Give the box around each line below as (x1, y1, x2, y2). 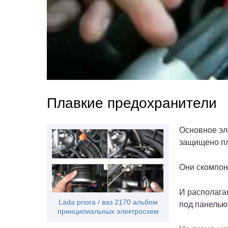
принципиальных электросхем (57, 207, 159, 215)
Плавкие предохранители (47, 95, 217, 111)
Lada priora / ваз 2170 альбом (58, 197, 158, 206)
